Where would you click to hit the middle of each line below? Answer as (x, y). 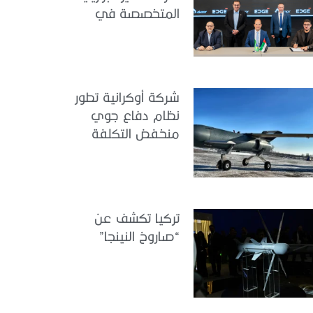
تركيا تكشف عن (137, 217)
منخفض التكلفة (136, 133)
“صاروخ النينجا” (139, 235)
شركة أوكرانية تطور (127, 97)
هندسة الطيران (140, 31)
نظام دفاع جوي (135, 115)
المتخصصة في (137, 13)
